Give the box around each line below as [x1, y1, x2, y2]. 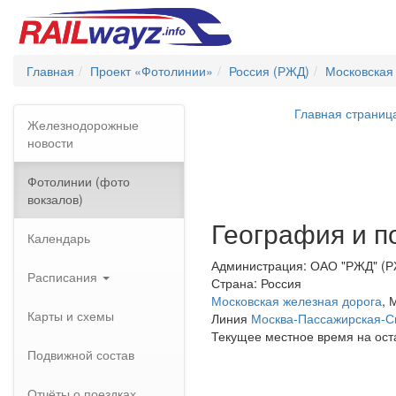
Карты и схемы [27, 307, 114, 324]
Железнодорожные [27, 116, 139, 133]
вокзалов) [27, 190, 83, 208]
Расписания [27, 268, 101, 286]
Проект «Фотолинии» [90, 62, 213, 80]
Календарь [27, 229, 90, 247]
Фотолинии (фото [27, 172, 130, 190]
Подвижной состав [27, 346, 134, 363]
